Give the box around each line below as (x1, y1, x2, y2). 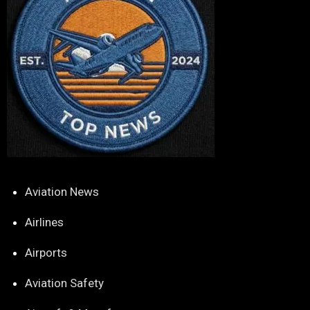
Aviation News (24, 185, 99, 199)
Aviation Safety (24, 276, 104, 290)
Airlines (24, 215, 64, 229)
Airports (24, 246, 67, 259)
